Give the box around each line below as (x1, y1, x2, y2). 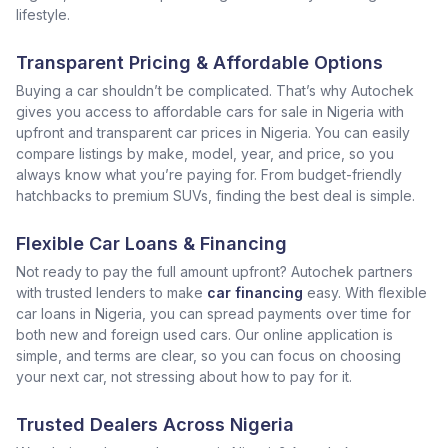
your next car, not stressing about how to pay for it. (16, 368, 352, 385)
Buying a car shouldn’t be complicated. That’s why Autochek (16, 82, 414, 99)
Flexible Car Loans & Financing (16, 233, 287, 254)
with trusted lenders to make (16, 284, 203, 301)
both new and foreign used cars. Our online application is (16, 326, 393, 343)
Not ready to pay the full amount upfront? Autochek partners (16, 263, 413, 280)
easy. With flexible (307, 284, 427, 301)
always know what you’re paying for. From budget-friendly (16, 166, 402, 183)
